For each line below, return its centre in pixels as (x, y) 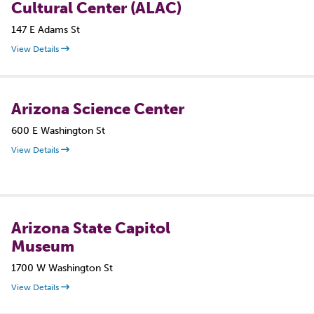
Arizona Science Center (98, 109)
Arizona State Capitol (91, 228)
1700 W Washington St (62, 268)
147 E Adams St (46, 30)
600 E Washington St (58, 131)
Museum (43, 246)
